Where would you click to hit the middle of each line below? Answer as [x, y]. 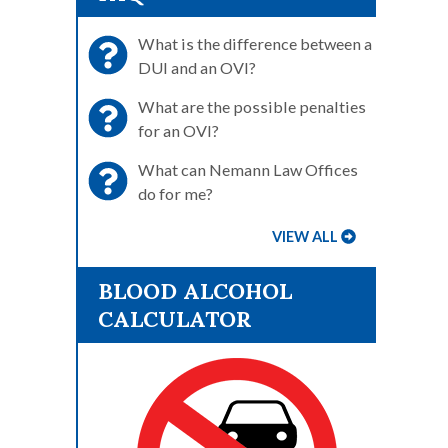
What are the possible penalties [252, 106]
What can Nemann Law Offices [248, 169]
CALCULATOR [175, 319]
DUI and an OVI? [197, 67]
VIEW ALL [305, 236]
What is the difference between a [255, 43]
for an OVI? [178, 130]
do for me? [175, 193]
